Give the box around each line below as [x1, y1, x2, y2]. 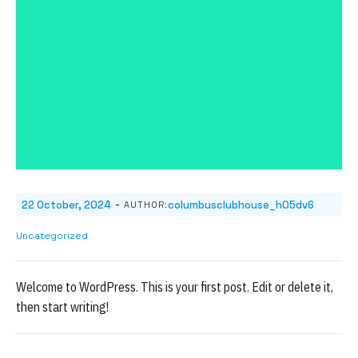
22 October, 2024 [22, 198, 111, 212]
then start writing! [16, 299, 109, 315]
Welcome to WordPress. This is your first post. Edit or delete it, [16, 279, 333, 295]
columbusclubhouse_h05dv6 [168, 198, 314, 212]
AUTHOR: [124, 199, 168, 210]
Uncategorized [16, 229, 88, 242]
